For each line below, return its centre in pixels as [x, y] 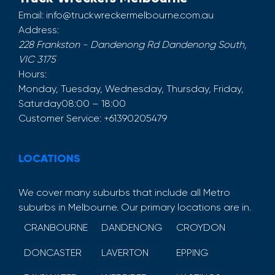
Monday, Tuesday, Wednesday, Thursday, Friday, [131, 89]
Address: [39, 30]
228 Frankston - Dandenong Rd [89, 45]
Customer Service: [60, 118]
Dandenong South [203, 45]
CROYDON [201, 228]
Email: [31, 15]
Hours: [33, 74]
